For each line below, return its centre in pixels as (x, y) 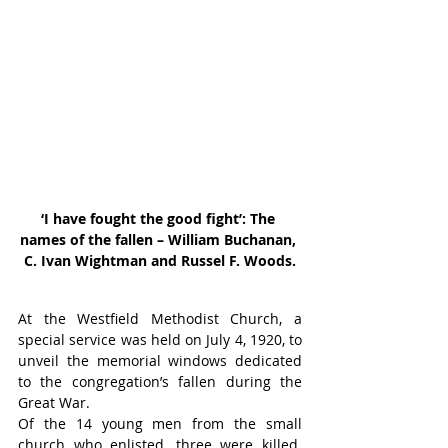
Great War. (54, 403)
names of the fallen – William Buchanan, (160, 240)
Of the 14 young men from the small (160, 424)
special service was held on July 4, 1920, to (160, 340)
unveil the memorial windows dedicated (160, 361)
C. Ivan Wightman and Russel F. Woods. (160, 261)
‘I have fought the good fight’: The (160, 219)
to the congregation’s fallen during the (160, 382)
